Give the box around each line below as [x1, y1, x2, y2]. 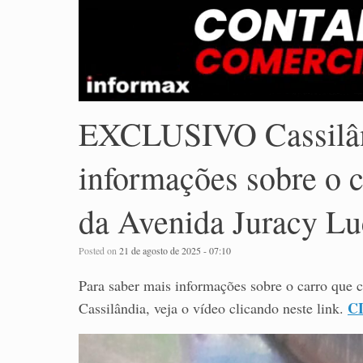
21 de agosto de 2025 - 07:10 [119, 244, 231, 258]
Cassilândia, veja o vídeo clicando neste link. [79, 298, 348, 318]
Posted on [84, 244, 119, 258]
